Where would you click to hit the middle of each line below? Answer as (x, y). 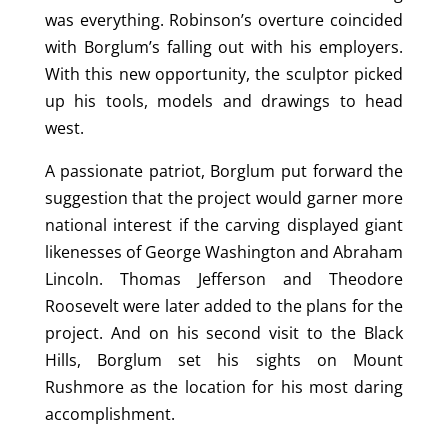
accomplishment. (109, 413)
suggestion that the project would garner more (224, 197)
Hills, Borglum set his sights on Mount (224, 359)
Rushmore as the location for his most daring (224, 386)
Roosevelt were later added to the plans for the (224, 305)
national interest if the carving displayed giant (224, 224)
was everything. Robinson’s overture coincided (224, 19)
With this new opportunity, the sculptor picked (224, 73)
